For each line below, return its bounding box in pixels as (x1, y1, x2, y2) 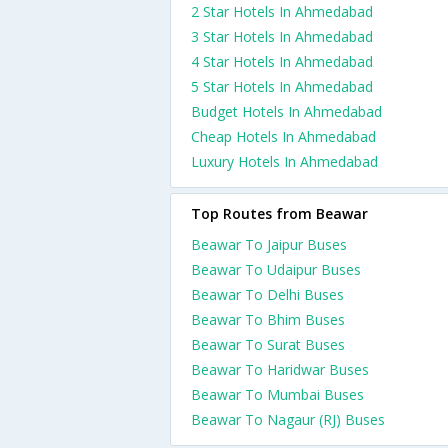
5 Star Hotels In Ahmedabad (191, 77, 373, 96)
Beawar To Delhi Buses (191, 285, 344, 304)
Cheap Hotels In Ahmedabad (191, 127, 376, 146)
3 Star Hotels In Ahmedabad (191, 27, 373, 46)
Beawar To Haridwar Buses (191, 360, 369, 379)
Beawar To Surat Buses (191, 335, 345, 354)
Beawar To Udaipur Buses (191, 260, 361, 279)
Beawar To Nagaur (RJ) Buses (191, 410, 385, 429)
